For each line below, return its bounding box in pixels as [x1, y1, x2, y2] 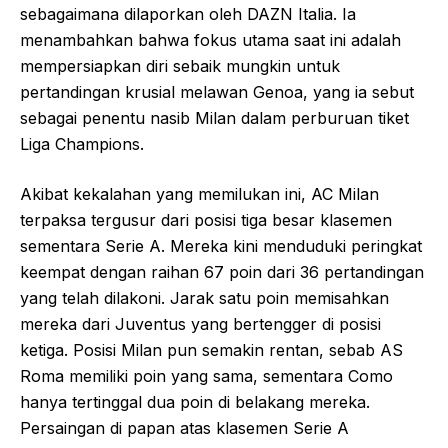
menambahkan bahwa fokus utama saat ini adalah [20, 29, 401, 50]
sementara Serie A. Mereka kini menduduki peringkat [20, 235, 422, 256]
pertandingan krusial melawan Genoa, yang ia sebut [20, 81, 414, 102]
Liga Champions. [20, 133, 144, 154]
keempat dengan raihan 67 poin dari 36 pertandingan [20, 261, 424, 282]
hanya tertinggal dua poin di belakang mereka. [20, 391, 370, 412]
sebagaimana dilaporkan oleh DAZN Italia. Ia [20, 3, 356, 24]
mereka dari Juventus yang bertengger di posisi [20, 313, 381, 334]
